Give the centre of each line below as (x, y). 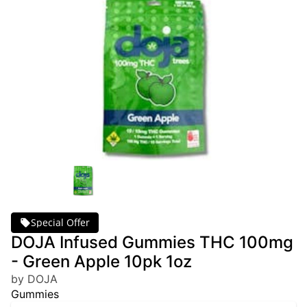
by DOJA (34, 279)
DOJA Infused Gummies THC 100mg (152, 242)
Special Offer (60, 222)
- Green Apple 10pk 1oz (101, 261)
